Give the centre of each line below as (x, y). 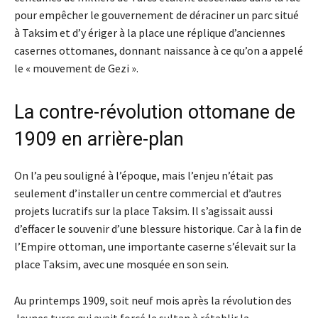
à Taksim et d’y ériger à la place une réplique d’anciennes (150, 33)
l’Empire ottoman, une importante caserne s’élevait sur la (155, 247)
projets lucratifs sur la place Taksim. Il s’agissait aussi (143, 211)
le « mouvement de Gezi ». (76, 68)
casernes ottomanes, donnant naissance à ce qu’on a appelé (159, 51)
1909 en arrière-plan (99, 139)
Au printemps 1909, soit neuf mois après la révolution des (153, 301)
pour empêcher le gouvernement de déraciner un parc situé (157, 15)
